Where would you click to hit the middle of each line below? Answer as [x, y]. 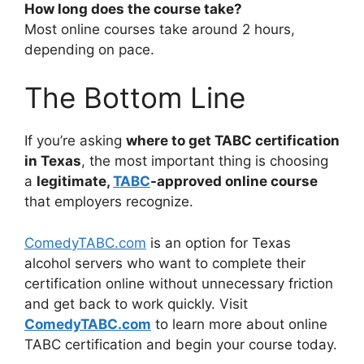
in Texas [53, 161]
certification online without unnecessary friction [179, 283]
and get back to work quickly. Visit [136, 303]
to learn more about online [239, 324]
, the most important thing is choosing [205, 161]
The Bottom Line [135, 98]
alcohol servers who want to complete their [165, 263]
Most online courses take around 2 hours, [160, 29]
